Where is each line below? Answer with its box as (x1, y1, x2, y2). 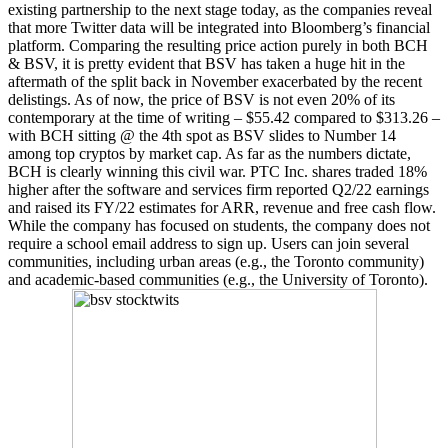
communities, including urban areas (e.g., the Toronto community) (8, 253, 424, 271)
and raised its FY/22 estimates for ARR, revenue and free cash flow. (8, 199, 436, 217)
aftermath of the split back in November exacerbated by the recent (8, 73, 422, 91)
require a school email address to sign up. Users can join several (8, 235, 409, 253)
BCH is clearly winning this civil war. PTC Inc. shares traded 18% (8, 163, 427, 181)
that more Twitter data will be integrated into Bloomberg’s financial (8, 19, 430, 37)
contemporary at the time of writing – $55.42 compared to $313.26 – (8, 109, 440, 127)
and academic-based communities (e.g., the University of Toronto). (8, 271, 428, 289)
